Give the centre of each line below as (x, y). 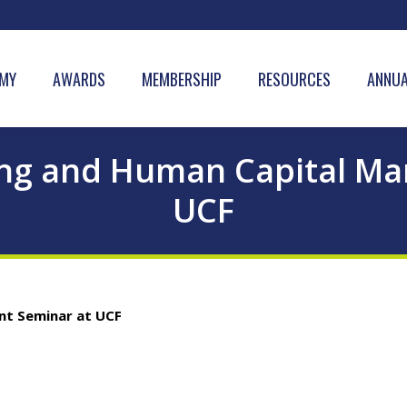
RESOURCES (294, 79)
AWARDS (79, 79)
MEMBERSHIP (182, 79)
